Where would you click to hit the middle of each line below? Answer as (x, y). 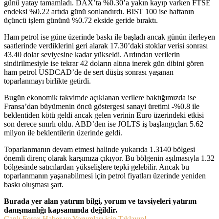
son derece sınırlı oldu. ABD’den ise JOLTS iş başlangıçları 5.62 (104, 124)
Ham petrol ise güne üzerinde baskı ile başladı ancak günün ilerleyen (109, 37)
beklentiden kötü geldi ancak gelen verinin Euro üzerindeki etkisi (104, 115)
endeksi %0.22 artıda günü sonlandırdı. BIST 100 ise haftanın (99, 11)
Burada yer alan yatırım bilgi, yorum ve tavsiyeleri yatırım (100, 201)
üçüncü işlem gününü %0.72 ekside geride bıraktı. (81, 20)
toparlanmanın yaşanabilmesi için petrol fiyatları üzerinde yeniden (105, 175)
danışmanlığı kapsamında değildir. (61, 210)
